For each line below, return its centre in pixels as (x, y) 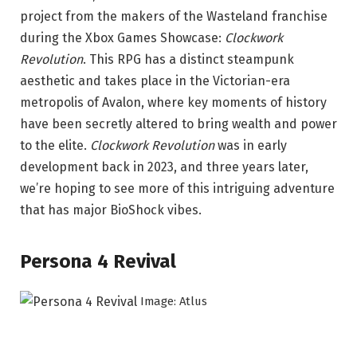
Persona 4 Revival (98, 261)
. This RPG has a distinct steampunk (188, 60)
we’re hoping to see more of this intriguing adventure (177, 189)
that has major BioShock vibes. (111, 210)
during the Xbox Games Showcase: (122, 38)
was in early (252, 146)
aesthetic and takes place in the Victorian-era (155, 81)
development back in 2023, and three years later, (164, 167)
